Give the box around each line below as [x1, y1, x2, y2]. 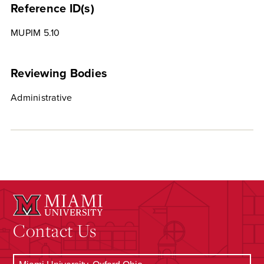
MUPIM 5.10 [11, 27, 60, 39]
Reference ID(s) [11, 2, 94, 16]
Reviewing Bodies [11, 67, 107, 81]
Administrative [11, 92, 72, 104]
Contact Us [13, 219, 97, 242]
